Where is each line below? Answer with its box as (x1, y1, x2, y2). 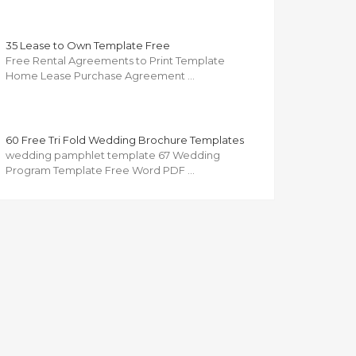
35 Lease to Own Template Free (6, 39, 170, 52)
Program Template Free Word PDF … (6, 164, 195, 177)
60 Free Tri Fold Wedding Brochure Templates (6, 133, 244, 147)
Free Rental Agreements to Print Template (6, 54, 225, 68)
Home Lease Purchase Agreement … (6, 69, 195, 83)
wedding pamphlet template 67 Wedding (6, 149, 220, 162)
